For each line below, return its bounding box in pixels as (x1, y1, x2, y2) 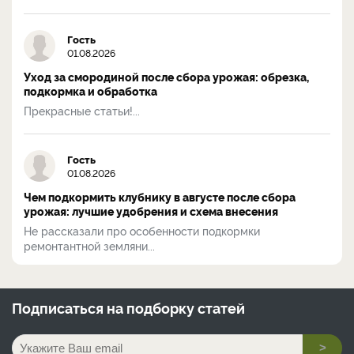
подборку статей (126, 297, 245, 317)
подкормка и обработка (24, 82, 157, 99)
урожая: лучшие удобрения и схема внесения (24, 202, 278, 219)
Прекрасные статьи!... (24, 102, 140, 118)
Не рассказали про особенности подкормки (24, 222, 260, 238)
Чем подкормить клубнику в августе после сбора (24, 188, 296, 205)
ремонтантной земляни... (24, 237, 155, 253)
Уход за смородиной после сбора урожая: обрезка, (24, 68, 309, 85)
